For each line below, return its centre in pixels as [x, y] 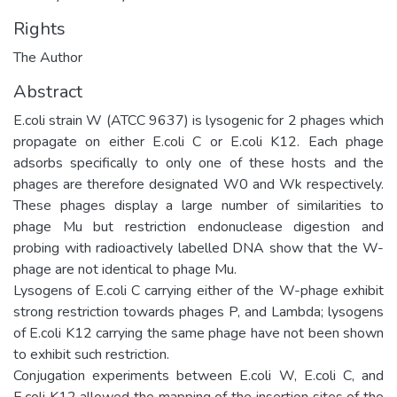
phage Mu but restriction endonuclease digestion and [198, 226]
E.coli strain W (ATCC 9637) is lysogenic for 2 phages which [198, 120]
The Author [48, 57]
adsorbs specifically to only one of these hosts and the [198, 163]
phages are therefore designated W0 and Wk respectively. [198, 184]
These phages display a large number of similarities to [198, 205]
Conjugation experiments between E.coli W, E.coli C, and [198, 375]
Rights [39, 28]
